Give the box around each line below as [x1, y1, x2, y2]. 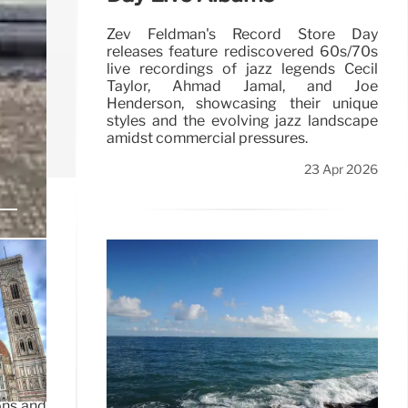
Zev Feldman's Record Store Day [107, 25, 378, 44]
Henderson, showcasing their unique [107, 95, 378, 113]
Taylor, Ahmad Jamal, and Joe [107, 77, 378, 96]
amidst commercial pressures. [107, 129, 308, 148]
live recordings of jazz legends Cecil [107, 60, 378, 78]
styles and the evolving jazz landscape [107, 112, 378, 130]
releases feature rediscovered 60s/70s [107, 43, 378, 61]
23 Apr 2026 [304, 161, 378, 178]
